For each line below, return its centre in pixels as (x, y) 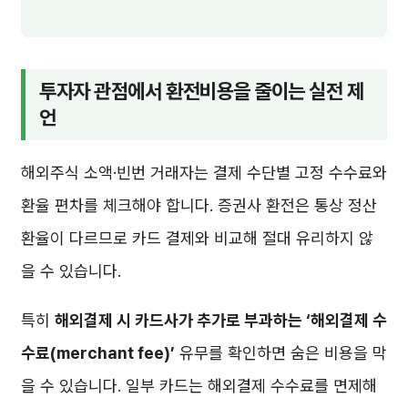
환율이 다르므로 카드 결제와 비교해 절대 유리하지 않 (197, 239)
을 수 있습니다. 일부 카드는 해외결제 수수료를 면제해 (199, 386)
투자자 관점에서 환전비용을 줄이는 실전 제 (202, 91)
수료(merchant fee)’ (98, 353)
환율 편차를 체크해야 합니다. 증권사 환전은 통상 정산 (199, 206)
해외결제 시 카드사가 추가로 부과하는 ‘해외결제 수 (221, 321)
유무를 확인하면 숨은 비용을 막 (281, 353)
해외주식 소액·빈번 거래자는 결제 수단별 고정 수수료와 (204, 173)
